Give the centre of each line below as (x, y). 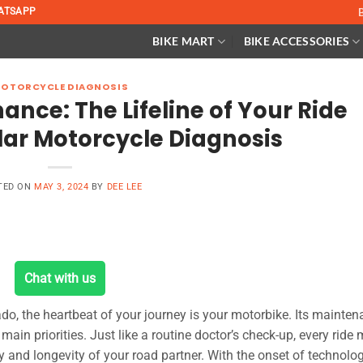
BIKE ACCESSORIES (297, 41)
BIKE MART (184, 41)
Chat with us (60, 278)
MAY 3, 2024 (62, 186)
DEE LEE (124, 186)
